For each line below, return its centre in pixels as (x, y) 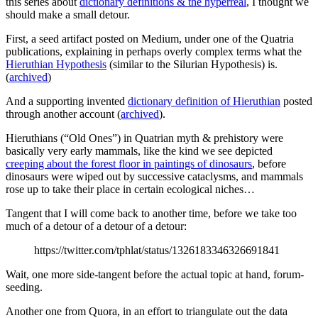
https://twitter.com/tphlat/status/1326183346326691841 (157, 251)
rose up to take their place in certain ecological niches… (130, 190)
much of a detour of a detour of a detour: (96, 226)
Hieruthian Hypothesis (56, 65)
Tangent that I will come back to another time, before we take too (151, 214)
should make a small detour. (68, 15)
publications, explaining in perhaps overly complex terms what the (154, 52)
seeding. (24, 287)
